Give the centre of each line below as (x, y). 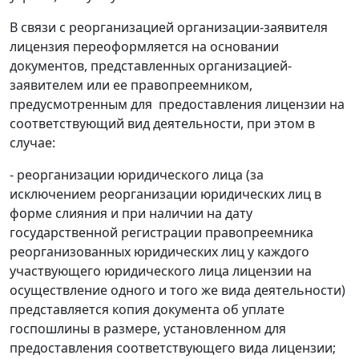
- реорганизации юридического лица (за (137, 175)
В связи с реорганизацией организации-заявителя (169, 28)
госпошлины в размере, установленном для (148, 329)
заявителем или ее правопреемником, (131, 85)
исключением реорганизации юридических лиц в (165, 194)
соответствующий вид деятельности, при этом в (162, 124)
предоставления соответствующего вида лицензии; (173, 348)
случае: (32, 143)
